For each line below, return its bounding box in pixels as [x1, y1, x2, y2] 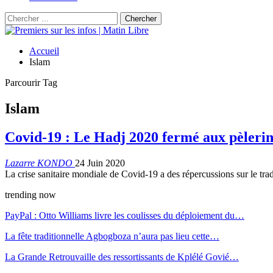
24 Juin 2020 [75, 157, 125, 168]
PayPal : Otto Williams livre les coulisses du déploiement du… [5, 210, 244, 221]
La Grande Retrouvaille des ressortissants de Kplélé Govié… [5, 251, 239, 262]
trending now [5, 189, 56, 200]
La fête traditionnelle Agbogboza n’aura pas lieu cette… [5, 230, 219, 241]
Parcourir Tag [5, 77, 57, 88]
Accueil [29, 46, 59, 56]
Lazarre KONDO [5, 157, 75, 168]
